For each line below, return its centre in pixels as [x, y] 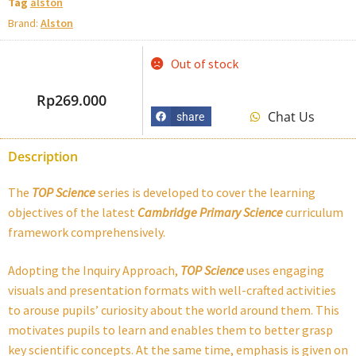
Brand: [24, 23]
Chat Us [291, 116]
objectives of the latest [73, 213]
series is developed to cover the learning [207, 193]
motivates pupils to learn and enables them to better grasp [170, 330]
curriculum [314, 213]
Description [43, 157]
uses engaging [285, 271]
